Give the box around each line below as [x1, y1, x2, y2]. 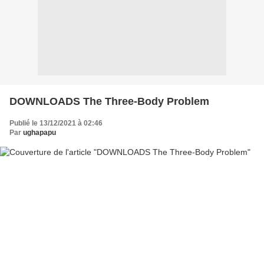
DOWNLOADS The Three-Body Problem [9, 95, 209, 107]
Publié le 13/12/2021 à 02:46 [9, 118, 103, 127]
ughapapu [23, 128, 56, 137]
